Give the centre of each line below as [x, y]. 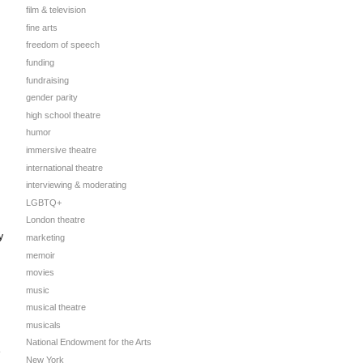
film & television [56, 10]
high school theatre [63, 115]
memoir [41, 255]
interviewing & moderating [76, 185]
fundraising [47, 80]
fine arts [42, 27]
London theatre [56, 220]
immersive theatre [61, 149]
